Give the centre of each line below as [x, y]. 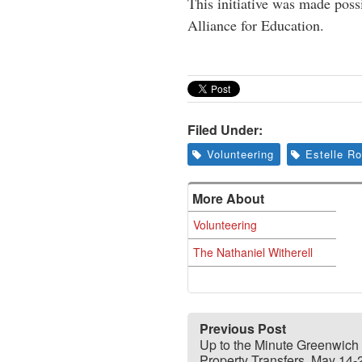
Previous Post [243, 328]
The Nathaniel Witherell [253, 252]
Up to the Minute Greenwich [279, 345]
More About [228, 198]
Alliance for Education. [256, 25]
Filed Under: [225, 130]
